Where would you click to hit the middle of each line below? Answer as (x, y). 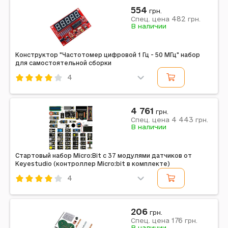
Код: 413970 (37, 192)
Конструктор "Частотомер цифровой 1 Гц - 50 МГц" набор (108, 55)
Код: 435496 (38, 92)
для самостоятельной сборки (63, 63)
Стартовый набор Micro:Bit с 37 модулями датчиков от (104, 155)
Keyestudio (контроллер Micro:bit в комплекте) (93, 164)
